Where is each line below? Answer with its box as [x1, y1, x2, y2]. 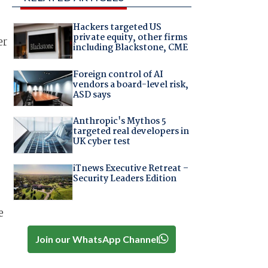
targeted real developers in [72, 124, 189, 139]
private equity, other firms [72, 31, 187, 45]
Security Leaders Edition [72, 171, 176, 186]
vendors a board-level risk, [72, 77, 188, 92]
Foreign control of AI [72, 67, 163, 82]
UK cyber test [72, 135, 130, 150]
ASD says [72, 87, 111, 102]
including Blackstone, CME [72, 41, 188, 56]
